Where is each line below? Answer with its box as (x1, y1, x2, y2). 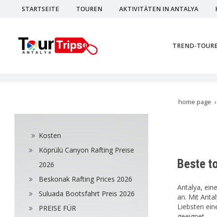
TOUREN (76, 5, 102, 13)
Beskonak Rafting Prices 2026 (39, 174, 132, 184)
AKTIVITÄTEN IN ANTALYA (119, 5, 198, 13)
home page (178, 98, 211, 106)
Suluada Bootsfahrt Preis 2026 (39, 189, 135, 198)
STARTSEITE (22, 5, 59, 13)
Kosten (39, 131, 61, 140)
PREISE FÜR (39, 203, 76, 213)
